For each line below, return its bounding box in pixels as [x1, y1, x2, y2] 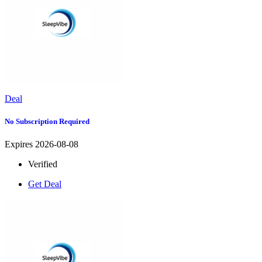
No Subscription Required [5, 116, 89, 126]
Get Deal [28, 178, 61, 189]
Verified [28, 158, 57, 169]
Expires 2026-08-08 [5, 139, 78, 149]
